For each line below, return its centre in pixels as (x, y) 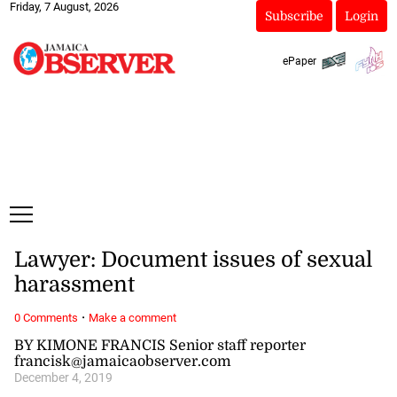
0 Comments (46, 317)
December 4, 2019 (63, 378)
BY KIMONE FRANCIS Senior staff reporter (160, 345)
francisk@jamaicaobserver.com (122, 361)
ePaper (299, 61)
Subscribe (294, 16)
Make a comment (132, 317)
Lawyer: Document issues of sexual (193, 260)
